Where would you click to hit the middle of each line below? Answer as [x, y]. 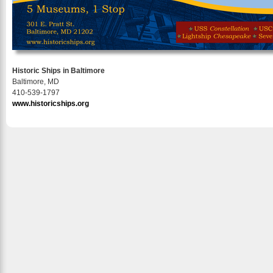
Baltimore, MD [36, 82]
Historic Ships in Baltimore [58, 71]
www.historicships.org [51, 104]
